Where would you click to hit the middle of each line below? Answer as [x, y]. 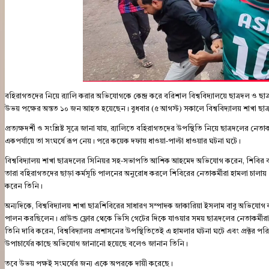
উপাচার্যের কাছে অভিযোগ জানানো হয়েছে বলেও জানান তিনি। [96, 244]
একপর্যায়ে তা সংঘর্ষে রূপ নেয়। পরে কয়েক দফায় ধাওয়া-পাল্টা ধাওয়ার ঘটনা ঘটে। [123, 141]
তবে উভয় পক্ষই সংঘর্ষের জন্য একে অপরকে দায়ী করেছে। [89, 264]
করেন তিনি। [24, 186]
